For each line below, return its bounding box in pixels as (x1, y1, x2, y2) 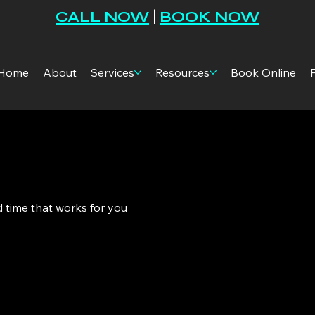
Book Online (231, 65, 297, 79)
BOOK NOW (159, 8, 259, 27)
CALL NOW (56, 8, 150, 27)
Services (91, 65, 135, 79)
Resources (155, 65, 210, 79)
